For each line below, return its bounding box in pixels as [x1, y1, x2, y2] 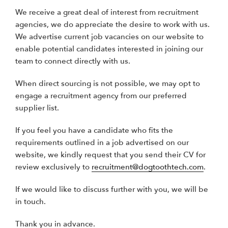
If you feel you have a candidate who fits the [15, 125, 173, 135]
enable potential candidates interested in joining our [15, 43, 203, 54]
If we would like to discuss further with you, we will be [15, 184, 208, 194]
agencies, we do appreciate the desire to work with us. [15, 19, 210, 30]
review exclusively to [15, 161, 92, 172]
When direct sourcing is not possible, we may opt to [15, 78, 200, 89]
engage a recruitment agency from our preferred [15, 90, 187, 101]
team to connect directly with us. [15, 55, 132, 66]
